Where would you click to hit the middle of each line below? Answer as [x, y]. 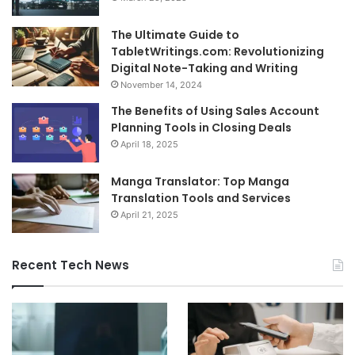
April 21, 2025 [149, 215]
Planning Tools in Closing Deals [201, 128]
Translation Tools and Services [201, 198]
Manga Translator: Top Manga [200, 182]
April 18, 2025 [149, 145]
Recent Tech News [71, 265]
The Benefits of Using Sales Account [215, 111]
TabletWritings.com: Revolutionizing [218, 52]
